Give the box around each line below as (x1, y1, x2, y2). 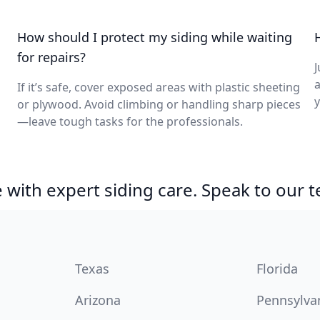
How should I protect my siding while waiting (17, 29, 292, 46)
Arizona (74, 291, 121, 309)
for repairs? (17, 49, 86, 66)
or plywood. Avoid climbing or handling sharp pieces (17, 96, 301, 112)
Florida (256, 260, 299, 277)
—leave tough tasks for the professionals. (17, 114, 243, 129)
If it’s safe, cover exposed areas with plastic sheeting (17, 79, 300, 95)
